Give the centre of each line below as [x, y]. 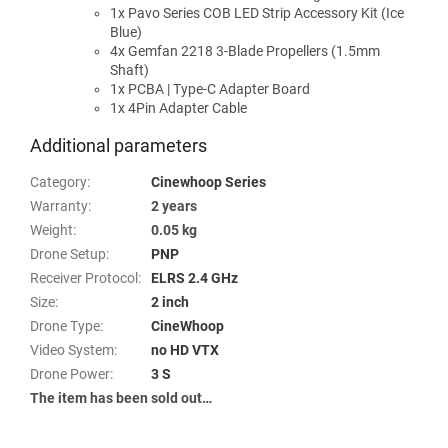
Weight [51, 230]
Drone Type [65, 326]
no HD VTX [185, 350]
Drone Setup [68, 254]
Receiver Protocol [84, 278]
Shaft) [129, 70]
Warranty [59, 206]
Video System [72, 350]
